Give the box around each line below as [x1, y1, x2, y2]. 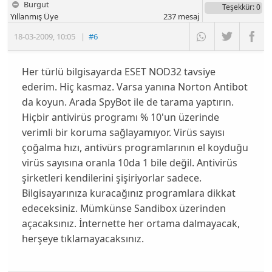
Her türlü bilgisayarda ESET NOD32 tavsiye [21, 65, 216, 79]
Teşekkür [222, 1, 253, 12]
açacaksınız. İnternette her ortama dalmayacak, [21, 217, 240, 231]
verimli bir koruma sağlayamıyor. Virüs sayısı [21, 126, 225, 140]
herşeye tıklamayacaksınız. [21, 232, 144, 246]
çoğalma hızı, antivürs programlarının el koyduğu [21, 141, 248, 155]
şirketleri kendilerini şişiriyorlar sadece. [21, 171, 202, 185]
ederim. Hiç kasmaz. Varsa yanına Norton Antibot [21, 80, 248, 94]
